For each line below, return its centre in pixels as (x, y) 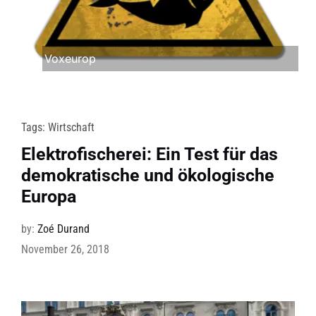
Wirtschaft (71, 128)
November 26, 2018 (65, 250)
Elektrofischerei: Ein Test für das (149, 154)
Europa (48, 197)
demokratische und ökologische (147, 176)
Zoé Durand (63, 229)
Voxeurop (70, 59)
